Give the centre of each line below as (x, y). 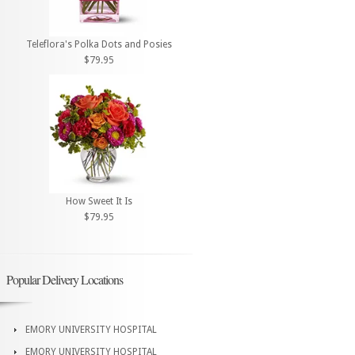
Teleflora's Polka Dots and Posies (99, 45)
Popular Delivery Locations (65, 279)
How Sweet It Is (99, 201)
